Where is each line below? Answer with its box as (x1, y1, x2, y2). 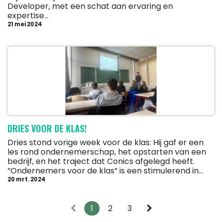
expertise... (7, 10, 49, 22)
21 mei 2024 (7, 20, 42, 29)
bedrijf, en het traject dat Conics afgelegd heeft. (7, 156, 195, 167)
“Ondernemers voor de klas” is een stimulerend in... (7, 165, 203, 177)
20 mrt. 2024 (7, 175, 46, 184)
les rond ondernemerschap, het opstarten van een (7, 146, 206, 158)
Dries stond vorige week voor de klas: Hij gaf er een (7, 137, 204, 149)
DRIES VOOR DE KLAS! (7, 122, 87, 135)
